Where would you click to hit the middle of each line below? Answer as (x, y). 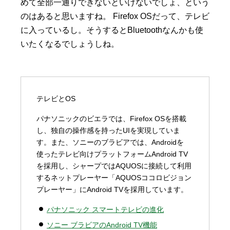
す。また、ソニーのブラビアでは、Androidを (110, 142)
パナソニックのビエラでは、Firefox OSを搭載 (111, 118)
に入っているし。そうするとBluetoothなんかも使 (112, 30)
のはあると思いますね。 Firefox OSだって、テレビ (115, 16)
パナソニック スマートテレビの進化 (105, 209)
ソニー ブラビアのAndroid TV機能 (102, 225)
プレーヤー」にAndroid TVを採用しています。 (112, 189)
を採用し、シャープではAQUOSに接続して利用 (114, 166)
